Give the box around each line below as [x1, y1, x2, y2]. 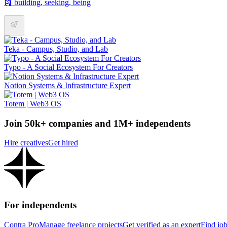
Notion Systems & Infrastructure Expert [4, 81, 131, 90]
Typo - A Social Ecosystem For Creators [4, 62, 133, 71]
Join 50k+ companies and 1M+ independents [4, 118, 191, 129]
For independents [4, 200, 77, 211]
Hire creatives [4, 138, 48, 147]
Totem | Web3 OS [4, 99, 61, 108]
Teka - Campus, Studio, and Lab [4, 44, 108, 53]
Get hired [48, 138, 78, 147]
